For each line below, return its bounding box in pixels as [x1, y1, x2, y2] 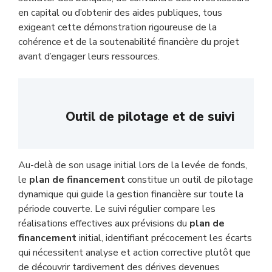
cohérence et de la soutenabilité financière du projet [18, 35, 239, 49]
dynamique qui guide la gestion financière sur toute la [18, 188, 243, 201]
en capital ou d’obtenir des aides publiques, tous [18, 6, 222, 19]
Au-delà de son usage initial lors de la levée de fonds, [18, 158, 247, 172]
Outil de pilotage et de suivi [66, 108, 234, 125]
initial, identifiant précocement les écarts [76, 231, 252, 245]
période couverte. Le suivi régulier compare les [18, 202, 216, 216]
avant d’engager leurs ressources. [18, 50, 160, 63]
